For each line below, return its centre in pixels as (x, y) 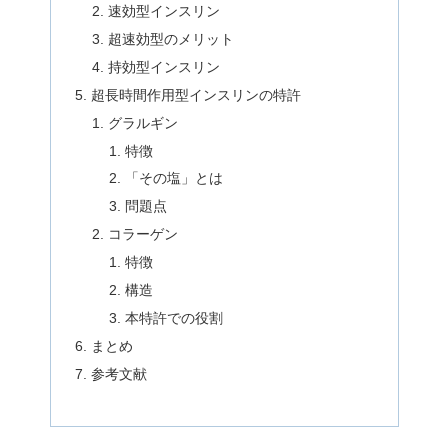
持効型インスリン (164, 66)
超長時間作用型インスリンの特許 (195, 94)
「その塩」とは (174, 178)
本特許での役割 (174, 317)
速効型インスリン (164, 11)
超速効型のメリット (171, 39)
